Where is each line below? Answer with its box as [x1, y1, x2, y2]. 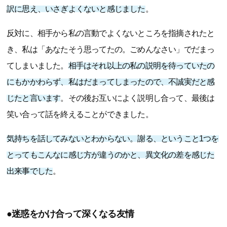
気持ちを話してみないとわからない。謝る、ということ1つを [7, 134, 219, 143]
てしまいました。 [7, 61, 68, 70]
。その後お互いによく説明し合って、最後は [60, 93, 215, 102]
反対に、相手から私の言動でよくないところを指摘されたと [7, 28, 215, 37]
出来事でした [7, 166, 53, 175]
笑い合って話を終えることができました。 [7, 109, 153, 119]
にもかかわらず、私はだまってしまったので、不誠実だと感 [7, 77, 215, 86]
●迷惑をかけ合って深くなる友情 [7, 208, 134, 219]
